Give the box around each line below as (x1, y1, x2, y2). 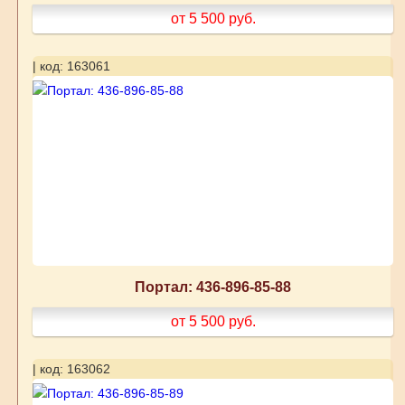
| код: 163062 (32, 362, 110, 377)
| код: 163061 (32, 59, 110, 74)
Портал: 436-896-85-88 (135, 278, 292, 296)
